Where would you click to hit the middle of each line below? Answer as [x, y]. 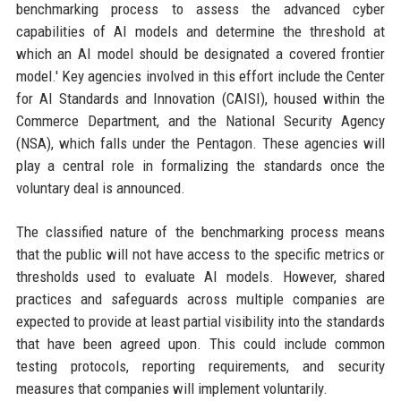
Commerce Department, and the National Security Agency [200, 121]
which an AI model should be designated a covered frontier [200, 54]
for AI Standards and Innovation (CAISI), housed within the [200, 99]
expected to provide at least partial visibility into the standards [200, 322]
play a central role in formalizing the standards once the [200, 166]
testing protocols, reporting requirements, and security [200, 367]
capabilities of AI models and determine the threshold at [200, 32]
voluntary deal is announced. [100, 188]
